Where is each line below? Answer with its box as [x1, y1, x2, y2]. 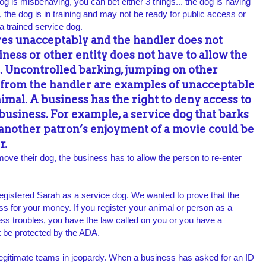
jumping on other [125, 64, 218, 77]
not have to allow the [137, 49, 248, 62]
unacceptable [182, 78, 255, 91]
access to [203, 93, 251, 106]
